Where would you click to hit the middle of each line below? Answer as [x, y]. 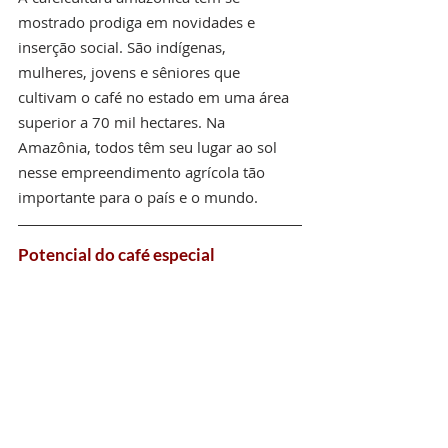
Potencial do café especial [116, 254]
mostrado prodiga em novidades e [138, 21]
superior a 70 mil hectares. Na [123, 121]
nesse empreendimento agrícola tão [143, 171]
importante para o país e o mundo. [138, 196]
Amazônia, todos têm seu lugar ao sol [149, 146]
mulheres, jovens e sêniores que [131, 71]
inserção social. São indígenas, [124, 46]
